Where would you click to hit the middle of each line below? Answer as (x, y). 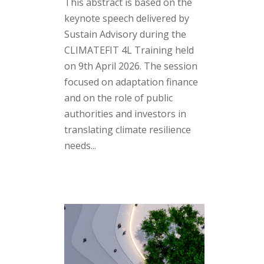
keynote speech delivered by (126, 18)
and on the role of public (118, 98)
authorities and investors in (125, 113)
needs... (80, 145)
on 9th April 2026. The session (131, 66)
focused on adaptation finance (131, 82)
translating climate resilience (127, 129)
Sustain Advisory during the (125, 34)
